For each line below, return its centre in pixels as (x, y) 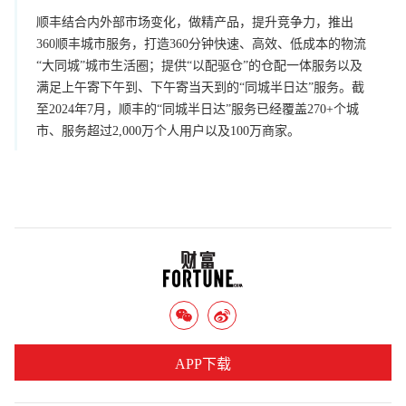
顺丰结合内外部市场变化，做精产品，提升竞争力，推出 (195, 22)
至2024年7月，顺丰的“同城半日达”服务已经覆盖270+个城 (198, 109)
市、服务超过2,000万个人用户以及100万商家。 (168, 130)
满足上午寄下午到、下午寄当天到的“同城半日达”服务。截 (200, 87)
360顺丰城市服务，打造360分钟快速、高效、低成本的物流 (201, 43)
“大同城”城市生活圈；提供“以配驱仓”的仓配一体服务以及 (199, 65)
